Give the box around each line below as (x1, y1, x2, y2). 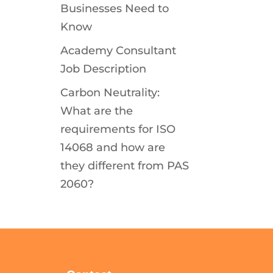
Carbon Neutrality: (60, 86, 160, 99)
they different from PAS (60, 159, 189, 172)
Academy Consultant (60, 44, 176, 57)
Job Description (60, 62, 146, 76)
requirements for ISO (60, 122, 175, 136)
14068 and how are (60, 141, 165, 154)
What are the (60, 104, 133, 118)
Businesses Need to (60, 2, 169, 15)
